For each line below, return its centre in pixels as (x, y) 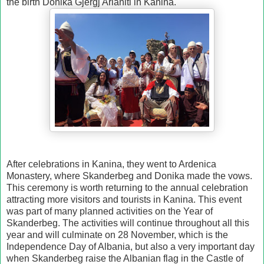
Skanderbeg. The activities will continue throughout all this (128, 223)
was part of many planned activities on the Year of (110, 211)
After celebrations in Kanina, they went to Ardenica (111, 164)
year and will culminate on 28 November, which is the (117, 235)
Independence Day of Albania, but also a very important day (131, 246)
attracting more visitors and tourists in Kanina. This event (124, 199)
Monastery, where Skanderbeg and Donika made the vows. (129, 176)
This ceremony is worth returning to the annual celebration (127, 187)
